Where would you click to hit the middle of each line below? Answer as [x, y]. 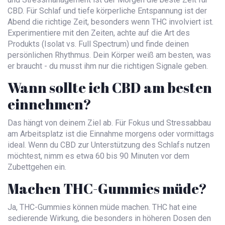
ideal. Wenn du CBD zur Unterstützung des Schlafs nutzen [109, 145]
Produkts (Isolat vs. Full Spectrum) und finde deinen [98, 44]
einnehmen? [49, 104]
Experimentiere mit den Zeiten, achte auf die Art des [99, 33]
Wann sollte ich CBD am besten [110, 88]
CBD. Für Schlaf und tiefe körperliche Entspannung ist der [107, 11]
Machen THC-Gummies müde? [107, 189]
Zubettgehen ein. [37, 167]
